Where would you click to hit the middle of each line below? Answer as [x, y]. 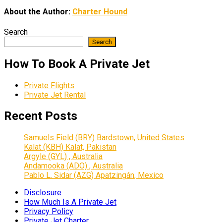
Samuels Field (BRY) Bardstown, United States [104, 138]
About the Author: [38, 12]
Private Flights [49, 85]
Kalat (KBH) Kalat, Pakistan [70, 147]
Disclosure [43, 193]
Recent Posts [41, 116]
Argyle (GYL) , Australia [63, 157]
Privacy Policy [49, 212]
